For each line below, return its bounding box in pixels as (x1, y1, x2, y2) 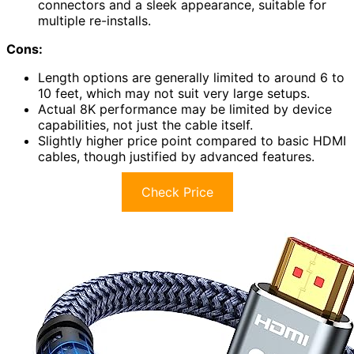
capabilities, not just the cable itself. (38, 117, 253, 134)
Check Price (141, 184, 213, 201)
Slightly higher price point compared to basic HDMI (38, 133, 346, 149)
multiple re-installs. (38, 13, 151, 29)
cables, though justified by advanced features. (38, 149, 314, 165)
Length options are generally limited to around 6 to (38, 70, 345, 86)
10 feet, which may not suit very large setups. (38, 85, 310, 102)
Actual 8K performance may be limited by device (38, 101, 332, 118)
